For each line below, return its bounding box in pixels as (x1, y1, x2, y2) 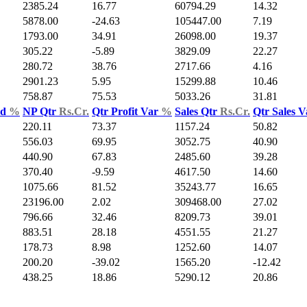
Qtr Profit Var (92, 106, 161, 118)
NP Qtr (23, 106, 59, 118)
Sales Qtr (175, 106, 220, 118)
